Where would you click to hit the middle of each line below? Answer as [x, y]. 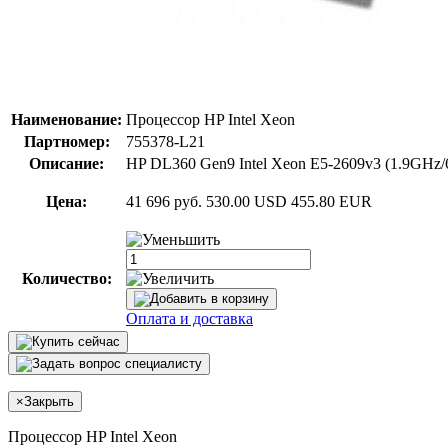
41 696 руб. [164, 201]
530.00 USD [246, 201]
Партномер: [66, 141]
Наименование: [66, 119]
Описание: [66, 163]
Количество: [66, 278]
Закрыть [49, 401]
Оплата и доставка [189, 318]
